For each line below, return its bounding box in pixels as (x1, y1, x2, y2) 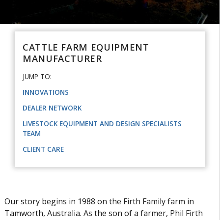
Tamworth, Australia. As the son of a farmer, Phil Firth (4, 208, 203, 219)
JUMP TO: (22, 72, 52, 81)
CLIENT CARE (22, 144, 64, 154)
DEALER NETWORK (22, 103, 82, 112)
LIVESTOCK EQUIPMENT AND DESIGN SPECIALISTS (22, 119, 182, 128)
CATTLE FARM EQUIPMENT (22, 41, 149, 53)
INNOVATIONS (22, 87, 69, 97)
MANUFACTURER (22, 52, 102, 64)
